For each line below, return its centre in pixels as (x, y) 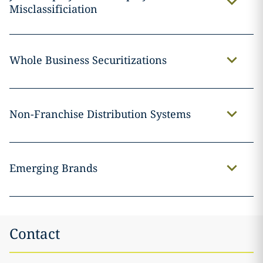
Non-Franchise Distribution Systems (100, 114)
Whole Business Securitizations (88, 60)
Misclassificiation (53, 9)
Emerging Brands (53, 168)
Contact (35, 234)
